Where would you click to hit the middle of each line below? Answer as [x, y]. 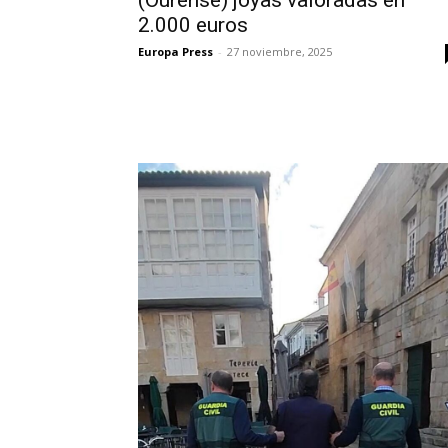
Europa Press [175, 51]
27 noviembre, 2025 [279, 51]
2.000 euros [193, 24]
